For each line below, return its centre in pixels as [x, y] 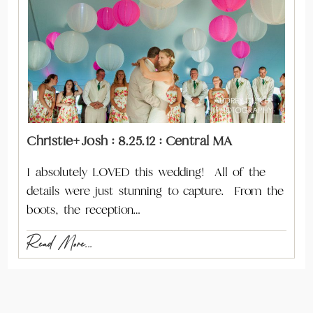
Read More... [60, 243]
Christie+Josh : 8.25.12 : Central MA [130, 140]
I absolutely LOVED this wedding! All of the [146, 172]
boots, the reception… [83, 210]
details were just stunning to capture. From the [155, 191]
